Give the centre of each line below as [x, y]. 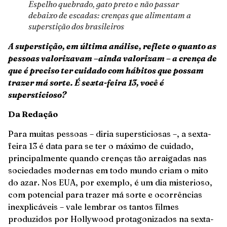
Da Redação [33, 114]
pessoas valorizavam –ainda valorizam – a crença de [112, 58]
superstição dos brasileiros [76, 26]
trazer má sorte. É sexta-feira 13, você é [86, 83]
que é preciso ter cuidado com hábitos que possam [106, 70]
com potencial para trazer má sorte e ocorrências [105, 194]
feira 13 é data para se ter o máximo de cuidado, [101, 146]
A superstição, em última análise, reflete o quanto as [112, 46]
